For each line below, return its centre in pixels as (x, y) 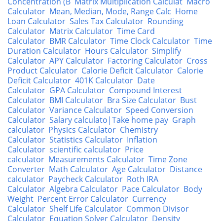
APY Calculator (76, 61)
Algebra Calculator (84, 189)
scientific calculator (85, 149)
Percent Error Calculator (83, 199)
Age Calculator (139, 169)
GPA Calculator (77, 90)
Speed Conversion (160, 110)
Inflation (142, 140)
